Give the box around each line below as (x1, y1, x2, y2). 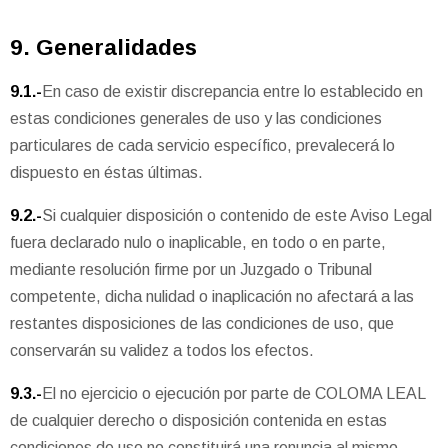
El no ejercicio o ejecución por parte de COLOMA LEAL (42, 385, 425, 403)
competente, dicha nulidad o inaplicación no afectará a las (10, 288, 414, 306)
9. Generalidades (10, 33, 197, 60)
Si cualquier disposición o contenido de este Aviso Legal (42, 207, 432, 225)
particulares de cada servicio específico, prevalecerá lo (10, 137, 395, 155)
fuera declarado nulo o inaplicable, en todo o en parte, (10, 234, 386, 252)
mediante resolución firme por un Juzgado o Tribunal (10, 261, 372, 279)
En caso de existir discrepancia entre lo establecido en (42, 83, 423, 101)
